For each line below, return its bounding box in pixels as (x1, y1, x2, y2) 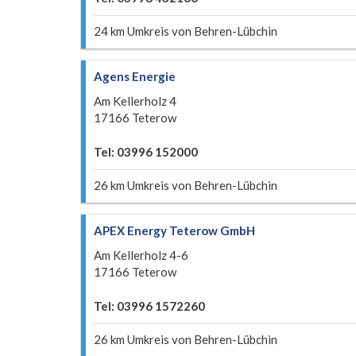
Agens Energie (94, 69, 176, 83)
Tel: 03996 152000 (94, 145, 198, 159)
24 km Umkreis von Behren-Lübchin (94, 24, 277, 38)
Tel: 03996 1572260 (94, 299, 205, 313)
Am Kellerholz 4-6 (94, 248, 188, 262)
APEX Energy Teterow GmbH (94, 223, 255, 238)
